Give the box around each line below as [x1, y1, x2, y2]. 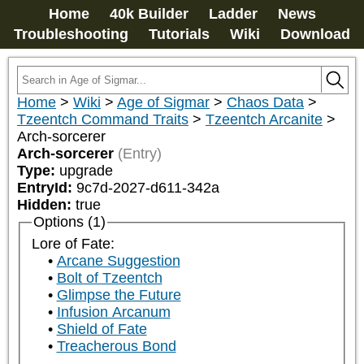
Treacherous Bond [56, 338, 176, 355]
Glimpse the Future [56, 287, 181, 304]
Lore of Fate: [31, 236, 115, 253]
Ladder [208, 6, 258, 22]
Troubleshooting [14, 26, 128, 42]
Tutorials [149, 26, 210, 42]
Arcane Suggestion [56, 253, 180, 270]
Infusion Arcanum [56, 304, 171, 321]
